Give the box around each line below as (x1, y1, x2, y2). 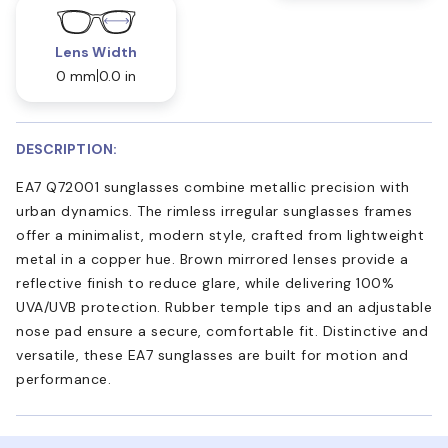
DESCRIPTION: (16, 139, 117, 158)
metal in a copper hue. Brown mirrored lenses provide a (16, 249, 408, 268)
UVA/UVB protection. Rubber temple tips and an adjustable (16, 297, 432, 316)
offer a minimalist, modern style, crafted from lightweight (16, 225, 424, 244)
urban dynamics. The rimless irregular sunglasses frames (16, 201, 413, 220)
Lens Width (55, 42, 137, 61)
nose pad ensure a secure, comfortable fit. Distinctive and (16, 321, 428, 340)
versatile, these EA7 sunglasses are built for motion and (16, 345, 408, 364)
